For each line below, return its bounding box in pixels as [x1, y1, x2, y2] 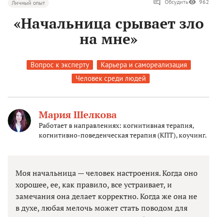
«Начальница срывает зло [13, 14, 204, 33]
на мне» [79, 29, 138, 49]
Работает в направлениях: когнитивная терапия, [39, 121, 194, 130]
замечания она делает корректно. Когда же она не [15, 191, 197, 202]
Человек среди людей [75, 74, 146, 83]
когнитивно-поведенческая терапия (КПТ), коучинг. [39, 130, 207, 140]
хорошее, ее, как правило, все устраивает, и [15, 179, 172, 190]
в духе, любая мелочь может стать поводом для [15, 202, 187, 214]
